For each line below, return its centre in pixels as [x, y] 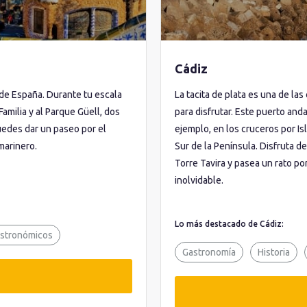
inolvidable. [199, 180]
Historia [274, 252]
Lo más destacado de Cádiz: [229, 224]
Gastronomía [209, 252]
